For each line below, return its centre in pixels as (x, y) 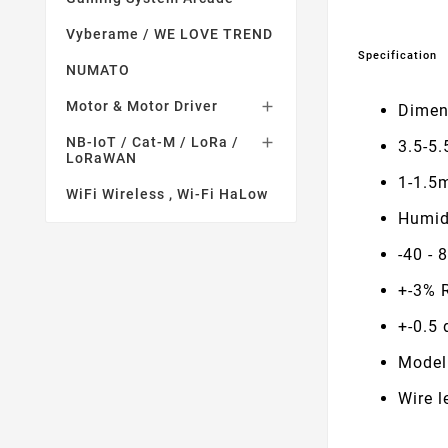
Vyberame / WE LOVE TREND (169, 34)
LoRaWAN (101, 158)
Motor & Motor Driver (142, 106)
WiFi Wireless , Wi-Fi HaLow (167, 194)
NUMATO (98, 70)
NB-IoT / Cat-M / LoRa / (152, 142)
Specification (398, 55)
